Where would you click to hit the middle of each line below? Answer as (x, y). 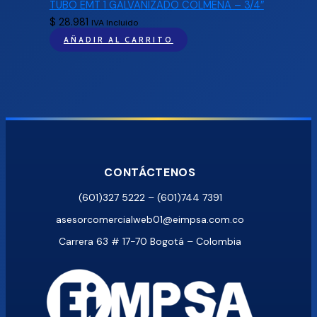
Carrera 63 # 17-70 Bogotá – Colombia (150, 241)
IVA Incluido (115, 23)
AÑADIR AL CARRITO (118, 40)
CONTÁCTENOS (150, 172)
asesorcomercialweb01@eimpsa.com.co (150, 219)
